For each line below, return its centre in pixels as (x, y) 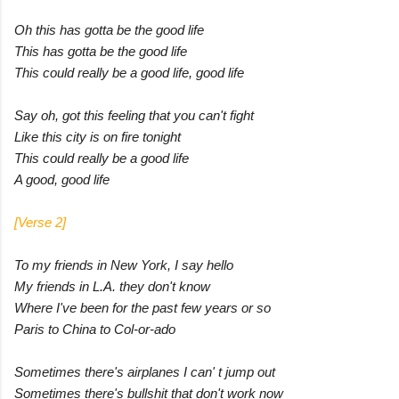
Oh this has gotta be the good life (109, 29)
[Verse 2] (40, 222)
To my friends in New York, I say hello (124, 265)
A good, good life (62, 179)
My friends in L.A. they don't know (112, 286)
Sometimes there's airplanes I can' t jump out (145, 371)
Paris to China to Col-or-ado (95, 329)
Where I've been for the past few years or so (142, 307)
